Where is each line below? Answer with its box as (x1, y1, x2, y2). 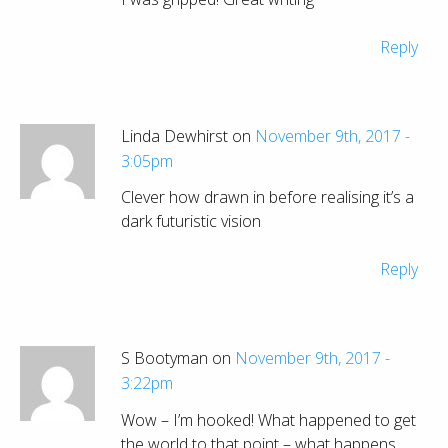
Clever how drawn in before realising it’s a (121, 186, 414, 209)
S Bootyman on (121, 347, 235, 370)
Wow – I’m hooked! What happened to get (121, 408, 416, 431)
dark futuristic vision (121, 210, 261, 233)
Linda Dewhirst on (121, 124, 255, 147)
